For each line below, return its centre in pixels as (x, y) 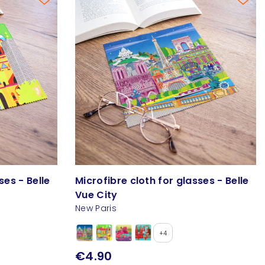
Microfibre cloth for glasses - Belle (162, 181)
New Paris (96, 209)
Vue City (96, 195)
